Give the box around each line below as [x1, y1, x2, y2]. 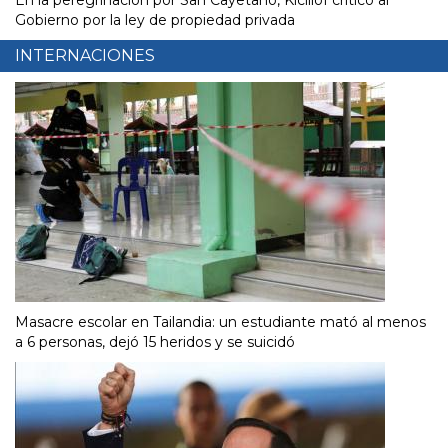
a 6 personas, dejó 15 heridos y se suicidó [15, 333, 295, 352]
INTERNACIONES [15, 46, 155, 66]
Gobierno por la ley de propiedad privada [15, 11, 295, 30]
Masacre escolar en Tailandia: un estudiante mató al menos [15, 313, 426, 332]
